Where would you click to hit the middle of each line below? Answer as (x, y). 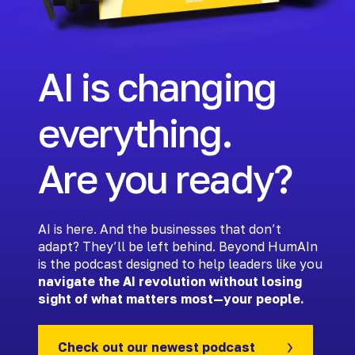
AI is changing (157, 87)
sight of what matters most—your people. (171, 298)
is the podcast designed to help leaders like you (180, 263)
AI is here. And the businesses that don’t (160, 229)
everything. (136, 133)
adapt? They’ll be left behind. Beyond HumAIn (178, 246)
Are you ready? (165, 179)
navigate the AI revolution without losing (170, 281)
